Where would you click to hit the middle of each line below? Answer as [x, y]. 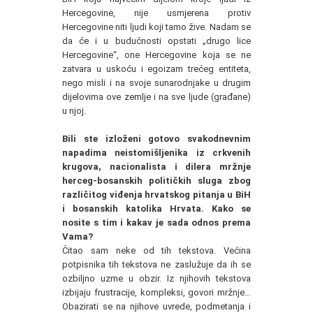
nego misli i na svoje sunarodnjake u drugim [156, 82]
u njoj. [74, 110]
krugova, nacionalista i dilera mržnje [156, 166]
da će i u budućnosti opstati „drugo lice [156, 41]
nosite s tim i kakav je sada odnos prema [156, 222]
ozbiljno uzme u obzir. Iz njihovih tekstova [156, 278]
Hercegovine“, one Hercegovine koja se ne [156, 54]
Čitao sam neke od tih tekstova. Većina [156, 250]
